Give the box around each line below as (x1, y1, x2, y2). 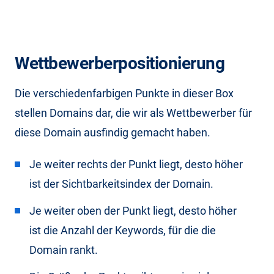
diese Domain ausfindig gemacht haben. (15, 125, 210, 139)
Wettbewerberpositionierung (15, 53, 224, 73)
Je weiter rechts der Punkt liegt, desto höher (29, 157, 243, 171)
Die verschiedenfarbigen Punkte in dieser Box (15, 86, 234, 100)
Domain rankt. (29, 243, 98, 256)
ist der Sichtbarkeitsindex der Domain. (29, 177, 213, 190)
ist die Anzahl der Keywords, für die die (29, 223, 216, 237)
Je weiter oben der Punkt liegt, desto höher (29, 204, 237, 217)
